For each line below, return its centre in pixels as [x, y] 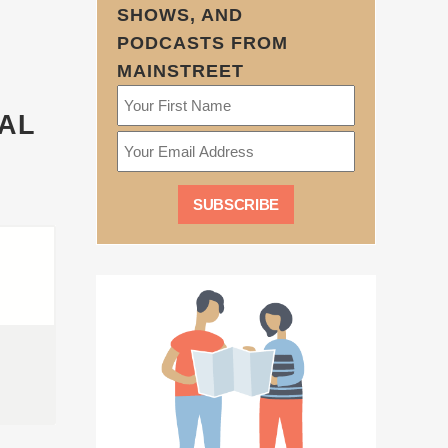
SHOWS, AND [180, 15]
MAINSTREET [180, 71]
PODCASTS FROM [202, 43]
